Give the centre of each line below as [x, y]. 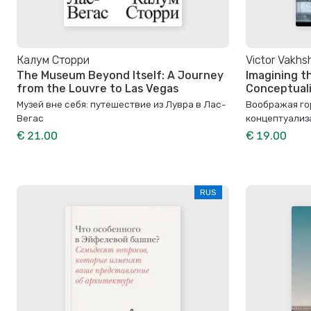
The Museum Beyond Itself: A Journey [120, 76]
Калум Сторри [53, 60]
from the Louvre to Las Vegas [98, 89]
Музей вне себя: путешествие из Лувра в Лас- [121, 104]
